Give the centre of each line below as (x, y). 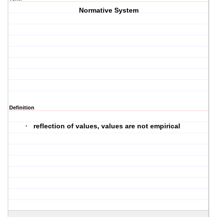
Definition (22, 108)
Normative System (108, 10)
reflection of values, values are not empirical (107, 126)
